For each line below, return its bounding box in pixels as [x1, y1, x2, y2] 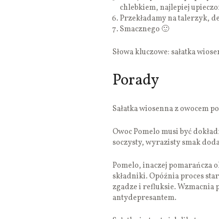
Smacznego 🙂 [120, 24, 169, 35]
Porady [112, 70, 159, 92]
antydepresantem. [112, 193, 176, 204]
